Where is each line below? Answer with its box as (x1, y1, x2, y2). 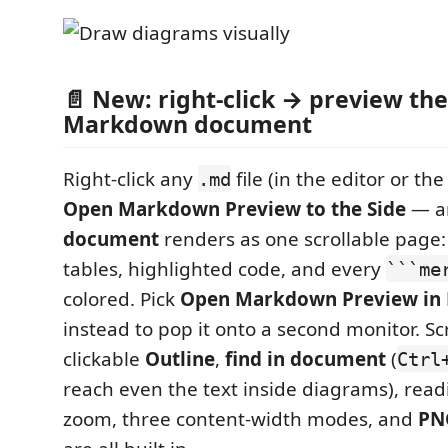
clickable (63, 345, 145, 372)
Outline (145, 345, 215, 372)
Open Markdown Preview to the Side (63, 195, 406, 222)
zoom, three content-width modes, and (63, 405, 418, 432)
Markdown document (63, 107, 312, 140)
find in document (225, 345, 386, 372)
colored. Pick (63, 285, 180, 312)
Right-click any (63, 165, 198, 192)
